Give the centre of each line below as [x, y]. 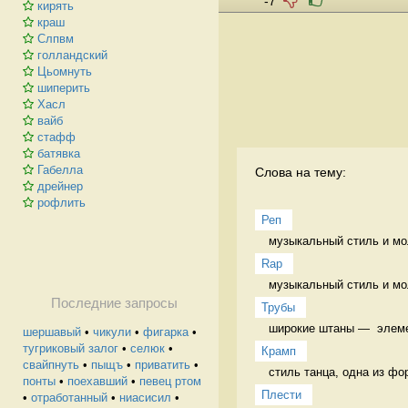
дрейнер [60, 186]
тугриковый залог [71, 348]
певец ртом [170, 381]
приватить [163, 365]
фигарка [166, 332]
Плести [281, 394]
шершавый [52, 332]
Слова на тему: [301, 172]
